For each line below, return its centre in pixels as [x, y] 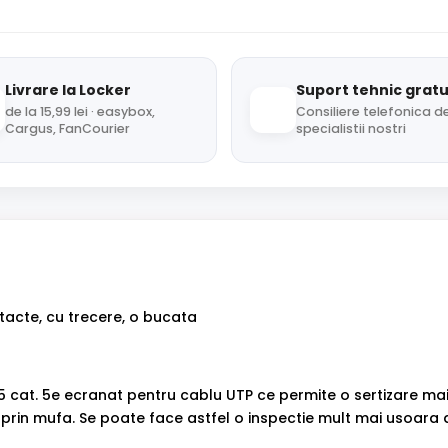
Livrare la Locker [67, 90]
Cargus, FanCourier [67, 128]
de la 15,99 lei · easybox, [79, 111]
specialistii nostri [351, 128]
